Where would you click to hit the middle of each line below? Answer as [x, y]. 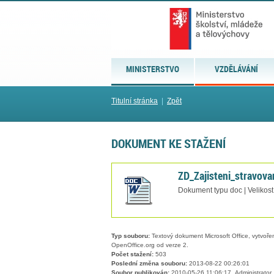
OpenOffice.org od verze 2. [150, 245]
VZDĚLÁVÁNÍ [237, 69]
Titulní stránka [135, 101]
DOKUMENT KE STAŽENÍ [168, 143]
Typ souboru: [131, 236]
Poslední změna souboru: [149, 264]
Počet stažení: [132, 254]
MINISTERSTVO [153, 69]
